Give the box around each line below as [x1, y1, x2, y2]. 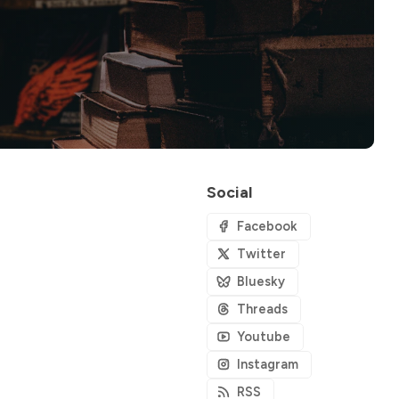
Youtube [237, 328, 291, 345]
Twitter [237, 245, 287, 262]
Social [207, 182, 252, 201]
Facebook [237, 217, 298, 234]
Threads [237, 300, 289, 317]
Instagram [237, 355, 299, 372]
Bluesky [237, 273, 286, 289]
